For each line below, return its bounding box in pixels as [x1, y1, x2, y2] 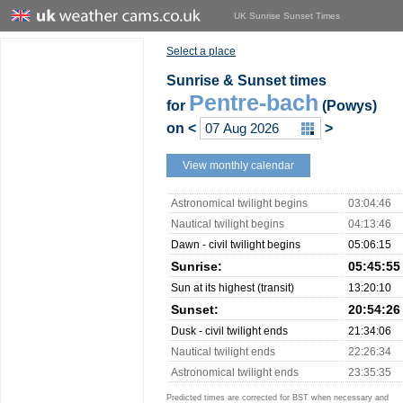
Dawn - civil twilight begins [171, 238, 300, 251]
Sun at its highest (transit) [171, 282, 294, 294]
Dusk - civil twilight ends [171, 325, 288, 337]
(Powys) [318, 98, 377, 113]
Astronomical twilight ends [171, 366, 299, 379]
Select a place [166, 45, 236, 58]
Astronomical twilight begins [171, 197, 308, 210]
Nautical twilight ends [171, 345, 275, 358]
